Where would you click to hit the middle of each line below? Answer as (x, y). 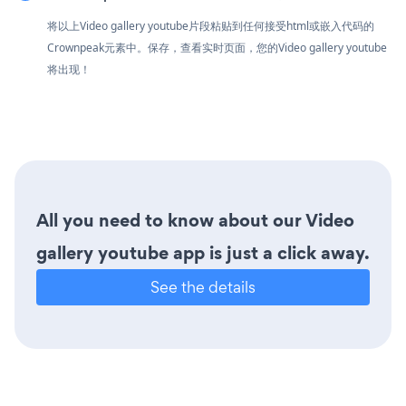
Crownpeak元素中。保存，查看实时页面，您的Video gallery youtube (217, 47)
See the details (203, 286)
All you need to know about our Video (195, 220)
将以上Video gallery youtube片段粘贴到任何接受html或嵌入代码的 (211, 25)
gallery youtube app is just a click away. (203, 252)
